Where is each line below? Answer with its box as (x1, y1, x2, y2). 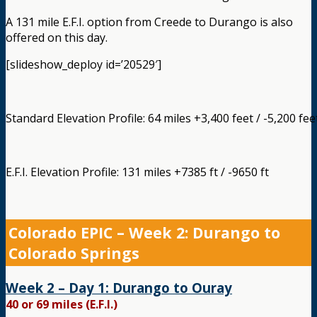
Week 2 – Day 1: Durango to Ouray (6, 278, 232, 296)
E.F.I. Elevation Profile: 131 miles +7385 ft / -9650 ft (6, 164, 269, 180)
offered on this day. (6, 30, 108, 46)
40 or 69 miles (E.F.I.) (6, 296, 117, 312)
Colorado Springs (8, 243, 139, 264)
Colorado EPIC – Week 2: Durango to (8, 222, 280, 243)
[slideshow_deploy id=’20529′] (6, 57, 161, 73)
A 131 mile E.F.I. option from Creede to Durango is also (6, 14, 293, 30)
